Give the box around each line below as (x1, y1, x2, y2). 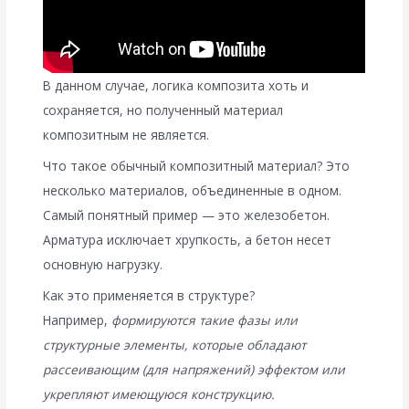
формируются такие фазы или (111, 310, 299, 329)
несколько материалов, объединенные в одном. (43, 181, 342, 199)
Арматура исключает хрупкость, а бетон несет (43, 230, 332, 248)
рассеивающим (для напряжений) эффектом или (43, 360, 346, 378)
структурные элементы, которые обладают (43, 335, 307, 353)
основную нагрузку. (43, 255, 163, 273)
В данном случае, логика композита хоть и (43, 76, 309, 94)
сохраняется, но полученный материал (43, 100, 284, 119)
